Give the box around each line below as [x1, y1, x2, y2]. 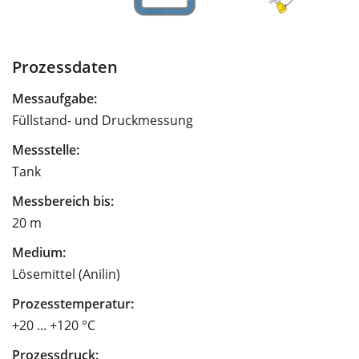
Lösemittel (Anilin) [12, 264, 120, 283]
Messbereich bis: [12, 192, 114, 210]
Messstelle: [12, 140, 79, 159]
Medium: [12, 243, 66, 261]
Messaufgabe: [12, 89, 97, 107]
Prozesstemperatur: [12, 294, 134, 313]
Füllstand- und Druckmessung [12, 111, 193, 129]
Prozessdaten [12, 54, 118, 78]
